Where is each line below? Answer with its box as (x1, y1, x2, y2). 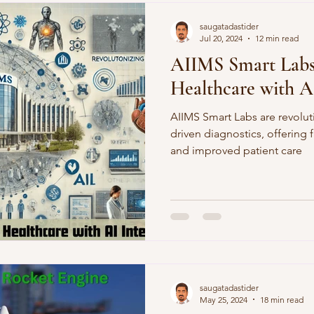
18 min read (260, 294, 303, 305)
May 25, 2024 (200, 294, 247, 305)
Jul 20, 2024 (200, 33, 243, 43)
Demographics (22, 8, 104, 24)
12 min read (255, 33, 299, 43)
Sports (132, 8, 169, 24)
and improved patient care (170, 144, 302, 157)
